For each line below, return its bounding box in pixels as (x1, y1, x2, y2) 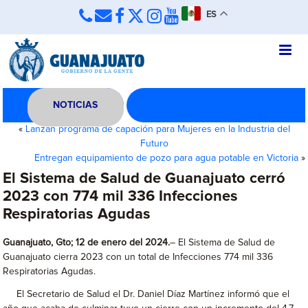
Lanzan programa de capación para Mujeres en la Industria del (25, 124, 290, 134)
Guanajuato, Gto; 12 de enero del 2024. (3, 238, 170, 247)
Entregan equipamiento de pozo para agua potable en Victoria (34, 153, 298, 163)
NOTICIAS (53, 100, 98, 110)
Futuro (140, 139, 168, 148)
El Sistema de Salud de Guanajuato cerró (3, 171, 286, 186)
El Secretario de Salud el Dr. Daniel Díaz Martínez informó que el (3, 289, 290, 299)
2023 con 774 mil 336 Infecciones (3, 189, 239, 204)
